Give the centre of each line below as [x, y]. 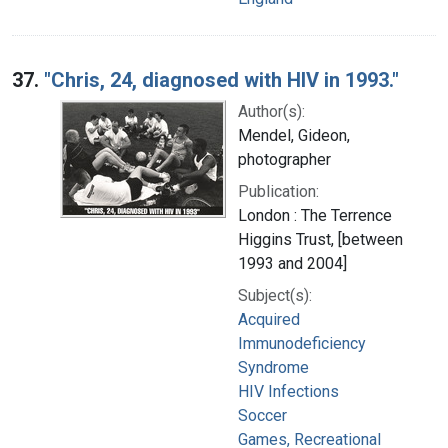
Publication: [278, 191]
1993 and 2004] [292, 263]
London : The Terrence [315, 215]
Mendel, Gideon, [294, 135]
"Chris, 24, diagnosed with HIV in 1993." [221, 79]
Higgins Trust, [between [320, 239]
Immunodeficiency [302, 343]
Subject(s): [275, 295]
